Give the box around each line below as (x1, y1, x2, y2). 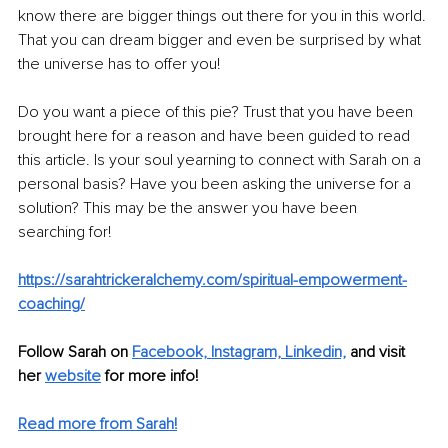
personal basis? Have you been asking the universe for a (18, 173, 415, 194)
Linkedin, (285, 341, 346, 362)
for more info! (101, 365, 198, 386)
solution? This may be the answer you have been (18, 197, 361, 218)
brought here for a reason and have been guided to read (18, 125, 414, 146)
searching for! (18, 221, 115, 242)
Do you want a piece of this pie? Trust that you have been (18, 101, 417, 122)
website (45, 365, 101, 386)
